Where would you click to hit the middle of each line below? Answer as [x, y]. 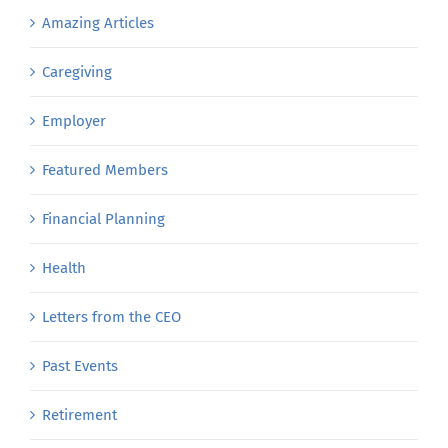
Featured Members [105, 169]
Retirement [79, 414]
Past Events [80, 365]
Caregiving [77, 71]
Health [64, 267]
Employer [74, 120]
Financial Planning [103, 218]
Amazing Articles [98, 22]
